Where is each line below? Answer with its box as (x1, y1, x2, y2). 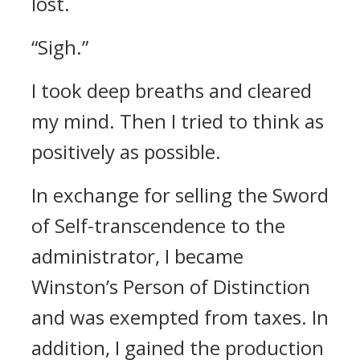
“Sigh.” (31, 34, 88, 60)
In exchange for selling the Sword (31, 182, 329, 208)
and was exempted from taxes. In (31, 304, 329, 330)
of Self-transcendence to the (31, 212, 285, 239)
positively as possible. (31, 138, 221, 165)
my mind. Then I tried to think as (31, 108, 324, 134)
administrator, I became (31, 243, 243, 269)
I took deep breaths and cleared (31, 77, 312, 104)
